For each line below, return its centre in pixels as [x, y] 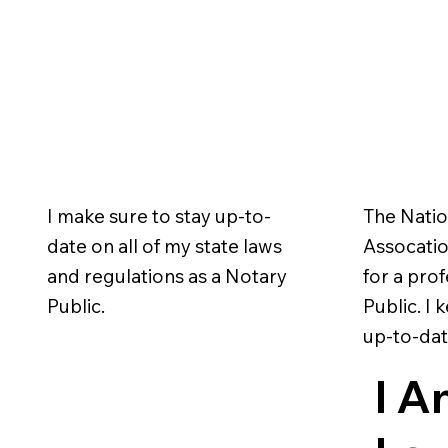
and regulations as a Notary [167, 275]
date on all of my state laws [165, 245]
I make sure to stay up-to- [159, 215]
